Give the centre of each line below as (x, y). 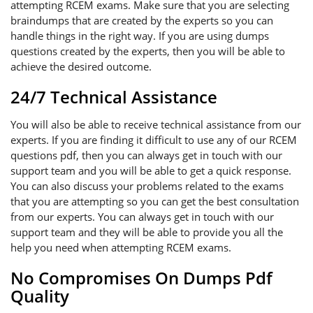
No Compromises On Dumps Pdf (141, 278)
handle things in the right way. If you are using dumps (140, 36)
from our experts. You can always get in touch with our (142, 217)
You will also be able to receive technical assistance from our (156, 124)
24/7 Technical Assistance (114, 97)
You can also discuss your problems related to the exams (147, 186)
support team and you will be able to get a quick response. (151, 170)
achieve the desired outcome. (81, 66)
